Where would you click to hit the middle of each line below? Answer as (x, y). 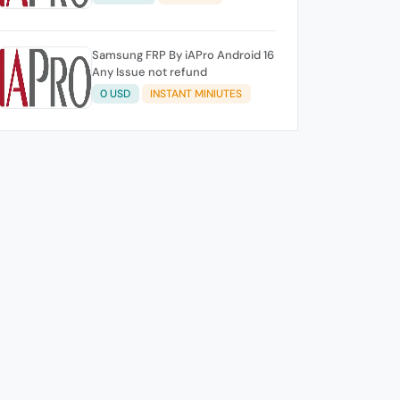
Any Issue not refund (149, 71)
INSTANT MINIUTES (196, 94)
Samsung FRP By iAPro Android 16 (183, 54)
